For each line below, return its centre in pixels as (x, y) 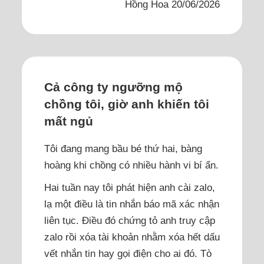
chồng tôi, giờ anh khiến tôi (126, 104)
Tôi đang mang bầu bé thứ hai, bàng (123, 148)
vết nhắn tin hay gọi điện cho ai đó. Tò (128, 253)
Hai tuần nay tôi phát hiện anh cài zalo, (129, 187)
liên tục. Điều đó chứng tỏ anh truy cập (129, 220)
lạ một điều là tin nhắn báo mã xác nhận (131, 204)
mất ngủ (68, 121)
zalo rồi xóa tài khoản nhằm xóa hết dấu (132, 237)
